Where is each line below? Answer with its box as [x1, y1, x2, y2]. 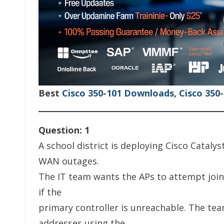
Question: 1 [38, 123, 89, 136]
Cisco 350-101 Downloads [62, 86, 174, 99]
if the [38, 185, 61, 198]
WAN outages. [38, 154, 99, 167]
